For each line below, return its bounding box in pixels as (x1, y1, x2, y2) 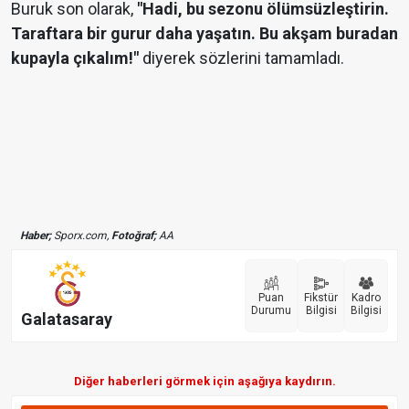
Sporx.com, (51, 228, 111, 242)
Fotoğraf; (111, 228, 156, 242)
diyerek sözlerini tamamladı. (139, 47, 348, 68)
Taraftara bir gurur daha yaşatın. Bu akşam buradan (11, 23, 398, 43)
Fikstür (304, 290, 338, 304)
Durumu (251, 303, 291, 317)
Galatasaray (21, 309, 112, 330)
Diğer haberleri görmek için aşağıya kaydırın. (73, 373, 336, 388)
